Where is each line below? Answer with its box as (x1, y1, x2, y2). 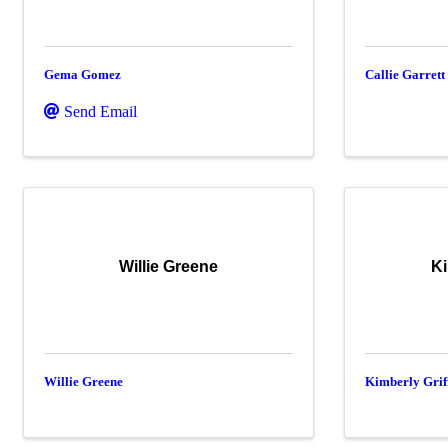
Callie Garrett (365, 66, 446, 82)
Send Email (64, 102, 137, 120)
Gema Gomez (44, 66, 121, 82)
